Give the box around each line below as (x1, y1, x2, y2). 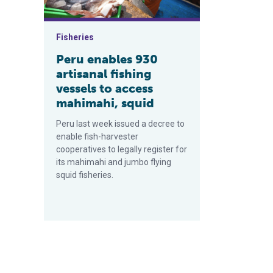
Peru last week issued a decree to (56, 119, 185, 129)
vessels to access (56, 81, 153, 96)
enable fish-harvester (56, 132, 138, 141)
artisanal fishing (56, 66, 152, 81)
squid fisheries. (56, 170, 113, 180)
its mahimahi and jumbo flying (56, 157, 171, 167)
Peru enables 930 (56, 52, 158, 66)
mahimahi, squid (56, 96, 154, 110)
